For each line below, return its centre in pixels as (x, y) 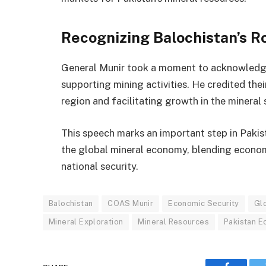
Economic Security (204, 203)
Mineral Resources (174, 221)
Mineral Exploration (86, 221)
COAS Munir (131, 203)
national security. (100, 166)
